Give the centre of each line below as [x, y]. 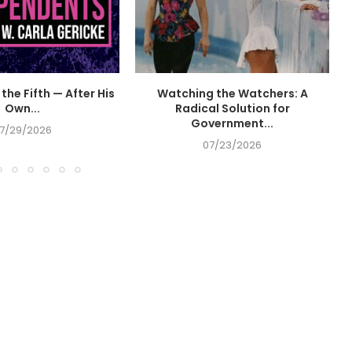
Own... [23, 109]
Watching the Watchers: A [232, 94]
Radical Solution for [232, 109]
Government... [233, 124]
